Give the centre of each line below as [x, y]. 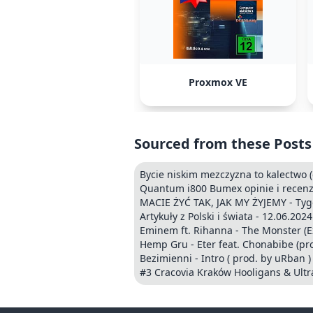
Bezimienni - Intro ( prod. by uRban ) [225, 258]
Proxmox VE [218, 82]
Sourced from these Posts [223, 144]
